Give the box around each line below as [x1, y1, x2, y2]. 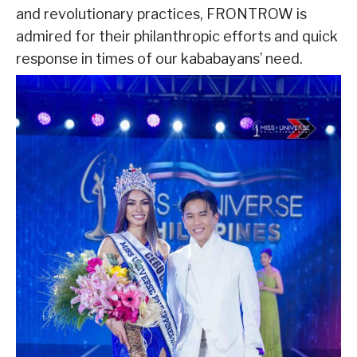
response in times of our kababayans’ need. [16, 49, 303, 67]
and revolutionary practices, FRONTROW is [16, 5, 307, 22]
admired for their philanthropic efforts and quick [16, 27, 338, 45]
